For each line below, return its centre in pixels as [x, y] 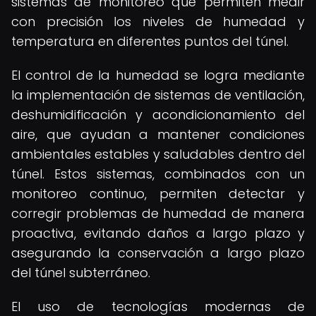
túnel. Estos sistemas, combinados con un [158, 174]
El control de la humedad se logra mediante [158, 75]
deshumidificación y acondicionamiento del [158, 115]
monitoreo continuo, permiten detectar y [158, 194]
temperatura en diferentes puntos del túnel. [150, 41]
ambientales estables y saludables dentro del [158, 154]
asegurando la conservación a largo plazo [158, 253]
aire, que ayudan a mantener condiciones [158, 134]
